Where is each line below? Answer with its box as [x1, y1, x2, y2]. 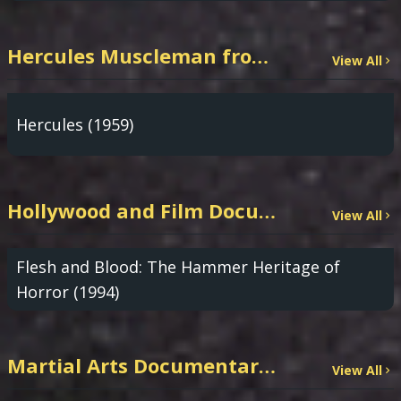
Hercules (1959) [16, 114, 133, 135]
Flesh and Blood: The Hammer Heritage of [16, 256, 340, 277]
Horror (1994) [16, 281, 119, 303]
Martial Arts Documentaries [259, 352, 276, 379]
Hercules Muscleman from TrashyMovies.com [252, 42, 269, 69]
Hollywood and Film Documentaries [259, 197, 276, 224]
